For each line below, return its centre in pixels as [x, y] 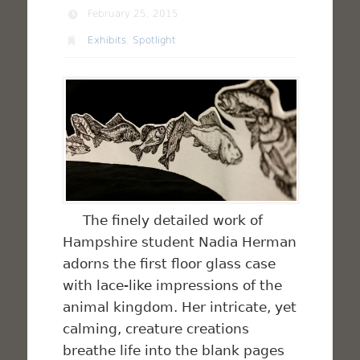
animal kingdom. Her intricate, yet [180, 307]
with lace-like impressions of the [173, 286]
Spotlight [155, 40]
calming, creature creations [156, 329]
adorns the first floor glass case [170, 264]
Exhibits [107, 40]
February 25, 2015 [133, 13]
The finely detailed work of [163, 221]
